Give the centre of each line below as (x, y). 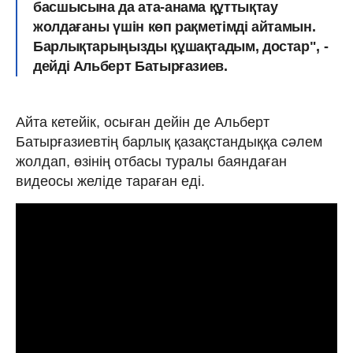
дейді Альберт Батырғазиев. (130, 66)
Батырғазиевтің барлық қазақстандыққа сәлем (169, 141)
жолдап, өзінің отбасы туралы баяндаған (151, 161)
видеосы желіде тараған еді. (110, 181)
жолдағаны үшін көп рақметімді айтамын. (175, 26)
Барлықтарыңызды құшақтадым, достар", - (181, 46)
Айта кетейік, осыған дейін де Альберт (143, 122)
